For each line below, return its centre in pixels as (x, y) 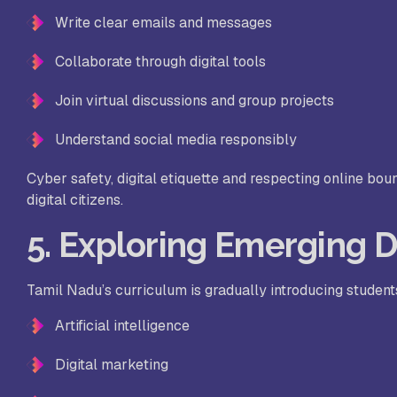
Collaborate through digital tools (160, 62)
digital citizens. (75, 200)
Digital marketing (112, 365)
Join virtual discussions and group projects (195, 101)
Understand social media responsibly (176, 140)
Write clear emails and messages (163, 23)
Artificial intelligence (122, 326)
